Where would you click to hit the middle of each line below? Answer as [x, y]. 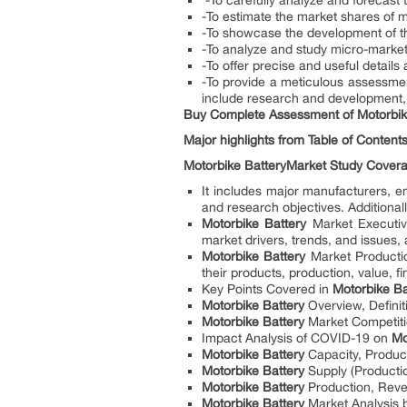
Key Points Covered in [267, 289]
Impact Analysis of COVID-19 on [297, 338]
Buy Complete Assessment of [270, 114]
